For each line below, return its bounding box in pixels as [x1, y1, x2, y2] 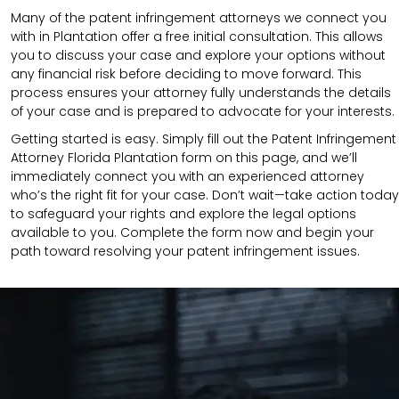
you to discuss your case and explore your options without [11, 46, 386, 65]
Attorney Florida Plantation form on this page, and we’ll [11, 149, 357, 167]
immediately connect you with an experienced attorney [11, 167, 364, 186]
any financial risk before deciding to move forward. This [11, 65, 362, 84]
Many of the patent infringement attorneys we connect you [11, 9, 387, 28]
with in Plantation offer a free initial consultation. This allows [11, 28, 383, 46]
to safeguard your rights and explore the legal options [11, 205, 356, 224]
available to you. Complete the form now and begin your [11, 224, 374, 242]
